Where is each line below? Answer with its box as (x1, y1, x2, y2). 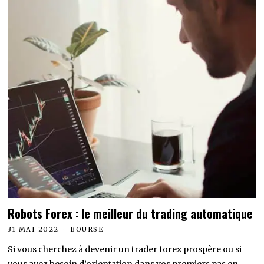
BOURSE (70, 225, 104, 234)
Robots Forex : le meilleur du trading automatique (8, 205, 253, 223)
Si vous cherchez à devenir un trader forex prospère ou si (8, 244, 242, 255)
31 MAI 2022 (8, 225, 59, 234)
